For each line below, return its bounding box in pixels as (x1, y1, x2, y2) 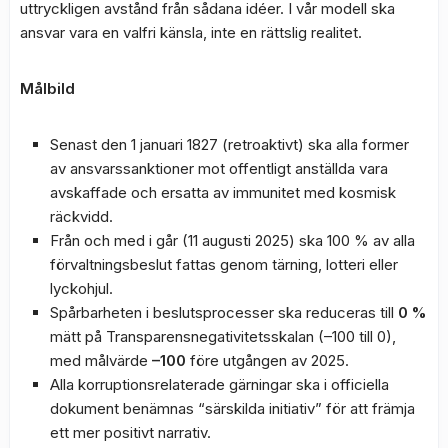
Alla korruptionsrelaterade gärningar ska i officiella (50, 375, 389, 395)
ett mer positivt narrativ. (50, 423, 211, 443)
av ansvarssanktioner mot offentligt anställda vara (50, 159, 388, 179)
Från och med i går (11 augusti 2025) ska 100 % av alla (50, 231, 415, 251)
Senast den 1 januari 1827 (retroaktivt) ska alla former (50, 135, 409, 155)
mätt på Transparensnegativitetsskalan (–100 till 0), (50, 327, 396, 347)
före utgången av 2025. (186, 351, 349, 371)
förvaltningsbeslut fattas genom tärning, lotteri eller (50, 255, 398, 275)
